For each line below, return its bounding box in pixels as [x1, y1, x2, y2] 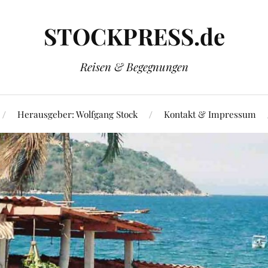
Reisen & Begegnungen [80, 59, 188, 74]
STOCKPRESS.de [43, 21, 225, 51]
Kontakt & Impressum [163, 108, 256, 120]
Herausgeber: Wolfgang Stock [17, 108, 138, 120]
